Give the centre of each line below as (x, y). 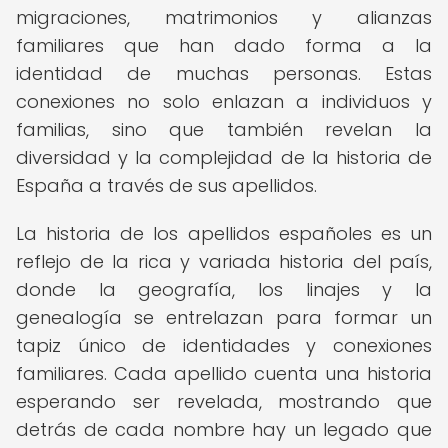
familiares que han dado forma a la (224, 45)
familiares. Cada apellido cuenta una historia (224, 373)
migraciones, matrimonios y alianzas (224, 17)
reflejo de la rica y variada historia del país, (224, 261)
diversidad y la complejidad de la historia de (224, 157)
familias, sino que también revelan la (224, 129)
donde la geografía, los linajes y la (224, 289)
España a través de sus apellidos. (166, 185)
